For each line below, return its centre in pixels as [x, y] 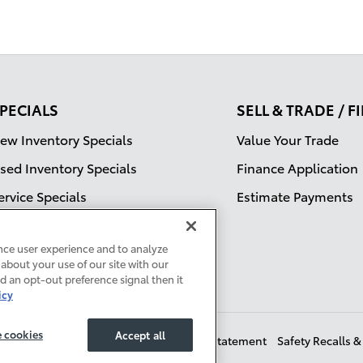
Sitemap [108, 341]
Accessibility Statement [203, 341]
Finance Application [297, 168]
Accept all [140, 335]
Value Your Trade [288, 139]
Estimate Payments [295, 196]
